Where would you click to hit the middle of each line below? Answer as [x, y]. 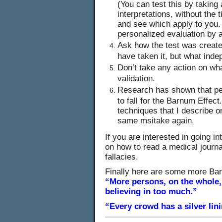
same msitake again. [156, 120]
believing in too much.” [151, 192]
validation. [136, 78]
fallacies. [122, 157]
